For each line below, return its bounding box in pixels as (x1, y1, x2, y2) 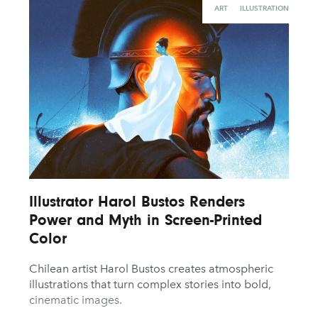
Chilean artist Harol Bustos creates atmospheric (28, 262, 273, 276)
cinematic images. (28, 293, 122, 307)
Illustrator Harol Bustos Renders (28, 192, 245, 211)
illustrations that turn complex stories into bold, (28, 278, 271, 292)
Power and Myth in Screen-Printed (28, 211, 262, 229)
